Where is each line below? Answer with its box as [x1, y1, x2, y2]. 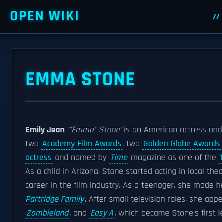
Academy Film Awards [42, 138, 121, 149]
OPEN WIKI [10, 7, 80, 25]
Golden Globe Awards [143, 138, 220, 149]
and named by [53, 152, 109, 163]
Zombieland [26, 208, 68, 219]
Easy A [90, 208, 113, 219]
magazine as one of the [128, 152, 219, 163]
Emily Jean [25, 124, 64, 135]
